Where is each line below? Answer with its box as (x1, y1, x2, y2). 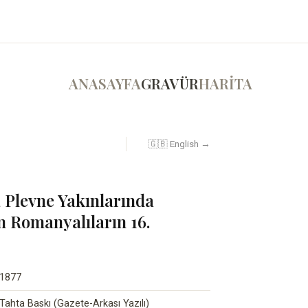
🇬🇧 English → (148, 138, 210, 149)
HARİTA (199, 73, 253, 93)
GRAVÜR (141, 73, 199, 93)
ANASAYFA (69, 73, 142, 93)
